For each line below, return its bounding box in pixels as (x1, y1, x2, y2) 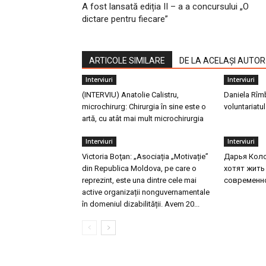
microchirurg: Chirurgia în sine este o (82, 102, 206, 111)
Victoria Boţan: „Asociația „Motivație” (82, 151, 208, 161)
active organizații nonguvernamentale (82, 187, 210, 197)
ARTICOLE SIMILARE (89, 55, 165, 65)
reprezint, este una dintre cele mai (82, 175, 197, 185)
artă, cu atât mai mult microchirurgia (82, 113, 204, 123)
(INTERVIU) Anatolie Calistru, (82, 90, 179, 99)
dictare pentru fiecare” (82, 13, 168, 24)
